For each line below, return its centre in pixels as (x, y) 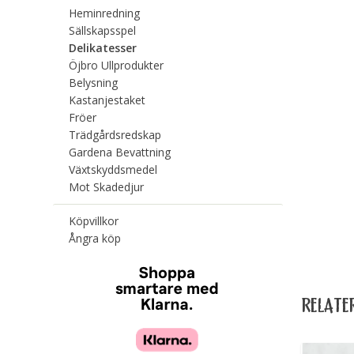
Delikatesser (103, 47)
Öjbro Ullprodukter (117, 65)
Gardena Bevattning (120, 152)
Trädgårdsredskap (115, 134)
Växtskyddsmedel (113, 169)
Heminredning (105, 13)
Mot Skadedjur (107, 186)
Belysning (94, 82)
